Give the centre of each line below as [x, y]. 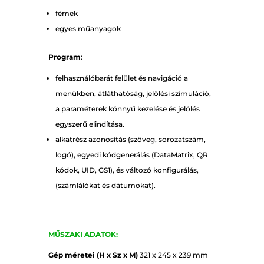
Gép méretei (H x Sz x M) [93, 255]
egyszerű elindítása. [90, 124]
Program [64, 57]
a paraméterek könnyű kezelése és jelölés [127, 109]
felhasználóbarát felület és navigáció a [121, 78]
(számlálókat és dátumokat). [105, 186]
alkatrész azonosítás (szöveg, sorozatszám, [130, 140]
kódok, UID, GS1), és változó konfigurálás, [127, 170]
